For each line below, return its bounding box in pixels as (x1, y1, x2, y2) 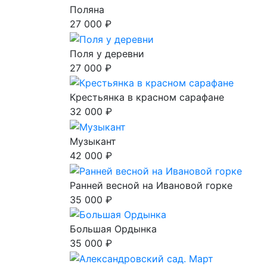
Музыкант (70, 135, 116, 148)
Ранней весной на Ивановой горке (70, 179, 232, 191)
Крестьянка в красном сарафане (70, 91, 224, 104)
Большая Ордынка (70, 223, 157, 235)
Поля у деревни (70, 47, 144, 60)
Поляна (70, 4, 104, 16)
